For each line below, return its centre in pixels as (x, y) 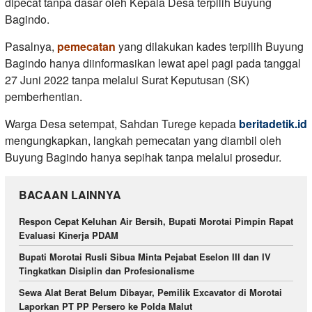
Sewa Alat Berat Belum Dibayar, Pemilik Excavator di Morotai (150, 292)
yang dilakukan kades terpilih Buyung (210, 47)
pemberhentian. (44, 97)
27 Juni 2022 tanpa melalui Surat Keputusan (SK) (127, 80)
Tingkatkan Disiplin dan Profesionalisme (107, 271)
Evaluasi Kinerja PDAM (69, 235)
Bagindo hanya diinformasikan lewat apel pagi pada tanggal (153, 63)
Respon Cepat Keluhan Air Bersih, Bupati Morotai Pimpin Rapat (156, 221)
